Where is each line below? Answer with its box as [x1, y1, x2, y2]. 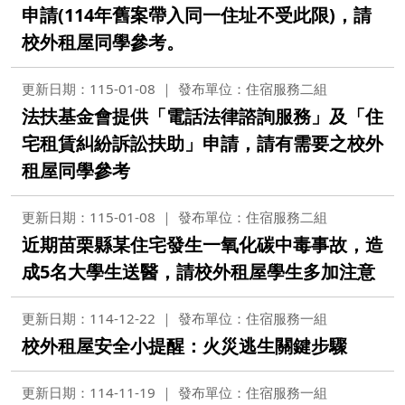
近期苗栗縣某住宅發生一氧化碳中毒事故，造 [22, 232, 383, 257]
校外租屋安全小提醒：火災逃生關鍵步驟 [22, 334, 347, 358]
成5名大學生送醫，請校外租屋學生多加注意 [22, 259, 375, 284]
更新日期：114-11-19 [22, 383, 155, 401]
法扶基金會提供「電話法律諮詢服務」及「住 [22, 104, 383, 128]
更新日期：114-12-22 [22, 309, 155, 327]
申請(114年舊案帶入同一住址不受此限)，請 [22, 3, 372, 27]
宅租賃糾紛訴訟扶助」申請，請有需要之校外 [22, 131, 383, 155]
